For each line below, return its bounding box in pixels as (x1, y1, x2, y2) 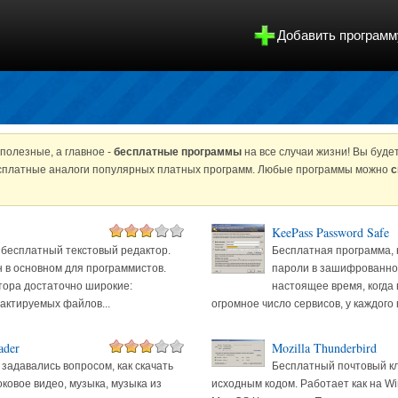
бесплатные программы (113, 146, 242, 158)
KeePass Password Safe (271, 224, 389, 241)
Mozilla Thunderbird (271, 339, 377, 356)
